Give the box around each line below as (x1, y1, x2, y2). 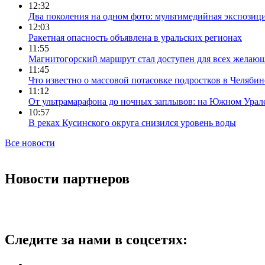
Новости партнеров (5, 171, 130, 187)
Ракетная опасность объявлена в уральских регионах (28, 33, 242, 43)
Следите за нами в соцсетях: (5, 232, 188, 248)
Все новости (5, 138, 55, 148)
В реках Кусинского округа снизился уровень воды (28, 118, 236, 128)
